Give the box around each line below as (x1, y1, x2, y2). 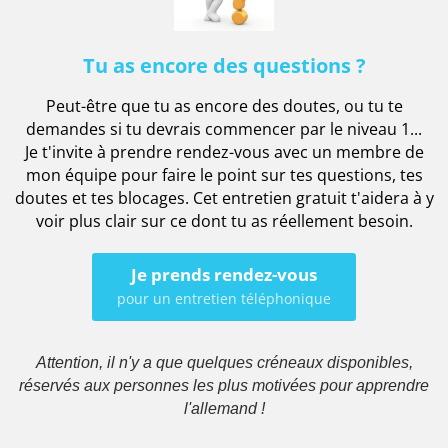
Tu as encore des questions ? (82, 51, 366, 79)
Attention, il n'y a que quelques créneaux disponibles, (35, 353, 413, 371)
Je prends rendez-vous (131, 262, 317, 286)
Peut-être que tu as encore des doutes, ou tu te (45, 94, 403, 117)
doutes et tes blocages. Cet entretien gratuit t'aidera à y (14, 186, 434, 209)
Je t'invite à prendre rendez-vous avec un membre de (24, 140, 424, 163)
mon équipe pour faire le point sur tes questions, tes (25, 163, 423, 186)
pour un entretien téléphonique (117, 288, 331, 308)
